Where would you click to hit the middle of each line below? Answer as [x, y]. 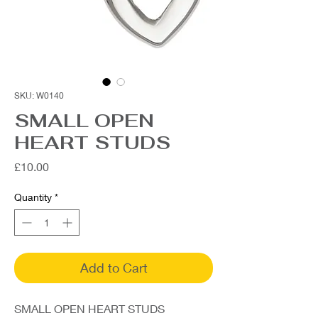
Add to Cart [114, 268]
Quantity [33, 197]
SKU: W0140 [39, 95]
